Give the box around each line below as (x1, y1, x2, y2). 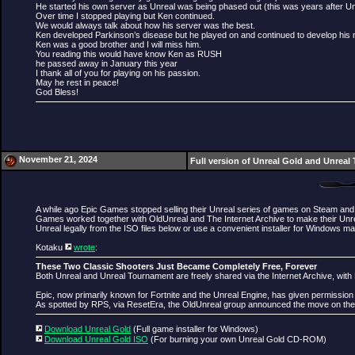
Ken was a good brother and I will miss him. (36, 40, 201, 49)
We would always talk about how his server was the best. (36, 21, 255, 30)
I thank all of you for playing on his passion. (36, 68, 200, 78)
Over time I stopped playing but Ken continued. (36, 11, 215, 21)
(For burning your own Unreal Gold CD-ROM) (148, 334, 326, 344)
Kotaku (36, 242, 65, 252)
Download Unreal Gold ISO (44, 334, 148, 344)
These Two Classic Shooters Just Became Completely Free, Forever (36, 261, 317, 271)
